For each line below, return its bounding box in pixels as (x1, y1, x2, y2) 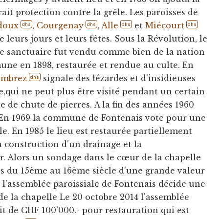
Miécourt (145, 20, 184, 30)
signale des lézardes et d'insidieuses (41, 73, 196, 83)
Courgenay (37, 20, 84, 30)
